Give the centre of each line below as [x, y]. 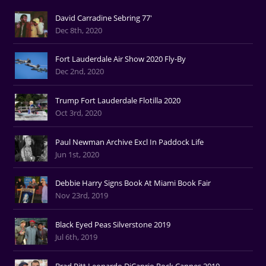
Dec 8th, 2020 [79, 30]
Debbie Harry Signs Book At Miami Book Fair [133, 183]
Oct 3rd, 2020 [79, 113]
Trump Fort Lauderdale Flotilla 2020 [118, 100]
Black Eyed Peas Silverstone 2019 [113, 224]
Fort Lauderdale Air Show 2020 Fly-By [121, 59]
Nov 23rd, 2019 [82, 196]
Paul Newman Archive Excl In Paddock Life [130, 142]
